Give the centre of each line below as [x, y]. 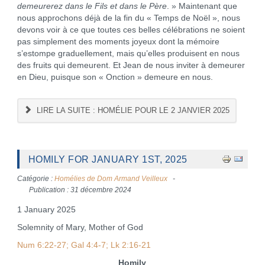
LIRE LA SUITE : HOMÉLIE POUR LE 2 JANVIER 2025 [132, 110]
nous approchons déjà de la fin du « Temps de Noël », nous [128, 18]
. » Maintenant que [202, 6]
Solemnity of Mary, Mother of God [80, 227]
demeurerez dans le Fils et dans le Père [92, 6]
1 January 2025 [46, 210]
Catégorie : [35, 179]
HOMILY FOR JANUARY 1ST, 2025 [108, 159]
